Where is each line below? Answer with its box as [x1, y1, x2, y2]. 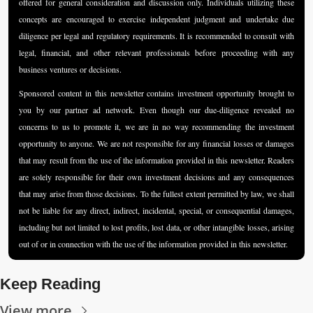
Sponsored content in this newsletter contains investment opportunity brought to [19, 87, 294, 99]
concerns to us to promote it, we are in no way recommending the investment [19, 120, 294, 132]
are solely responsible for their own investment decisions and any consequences [19, 170, 294, 182]
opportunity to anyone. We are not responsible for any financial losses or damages [19, 137, 294, 149]
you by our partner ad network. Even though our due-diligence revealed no [19, 103, 294, 115]
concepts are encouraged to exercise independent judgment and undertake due [19, 13, 294, 24]
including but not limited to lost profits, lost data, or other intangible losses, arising [19, 221, 294, 233]
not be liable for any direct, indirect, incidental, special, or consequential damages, [19, 204, 294, 216]
